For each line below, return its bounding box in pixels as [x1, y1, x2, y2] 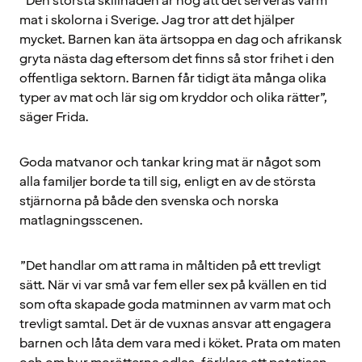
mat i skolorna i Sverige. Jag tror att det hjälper [19, 11, 295, 29]
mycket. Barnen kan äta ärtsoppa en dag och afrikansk [19, 30, 342, 48]
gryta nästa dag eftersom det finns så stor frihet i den [19, 49, 335, 68]
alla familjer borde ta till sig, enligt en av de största [19, 172, 316, 191]
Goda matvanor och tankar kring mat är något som [19, 153, 321, 171]
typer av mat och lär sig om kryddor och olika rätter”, [19, 88, 328, 107]
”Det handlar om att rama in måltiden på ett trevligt [19, 256, 321, 275]
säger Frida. [19, 107, 89, 126]
